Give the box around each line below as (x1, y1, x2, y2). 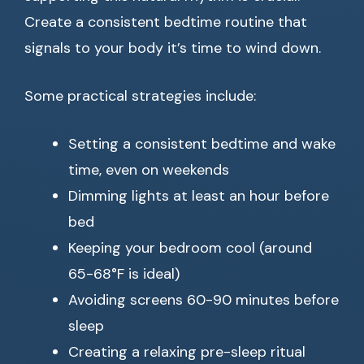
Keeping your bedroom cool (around (68, 238, 312, 258)
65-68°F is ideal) (68, 264, 180, 284)
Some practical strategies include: (24, 86, 256, 106)
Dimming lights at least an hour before (68, 186, 329, 206)
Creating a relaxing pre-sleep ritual (68, 342, 305, 362)
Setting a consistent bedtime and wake (68, 134, 336, 154)
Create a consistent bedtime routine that (24, 12, 307, 32)
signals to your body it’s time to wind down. (24, 38, 321, 58)
